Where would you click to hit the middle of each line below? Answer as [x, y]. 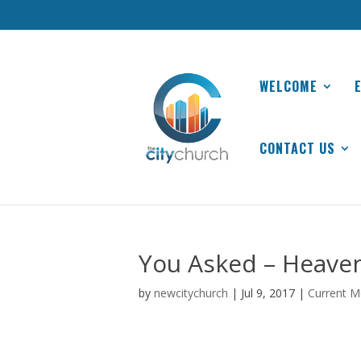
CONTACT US [297, 148]
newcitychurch [191, 293]
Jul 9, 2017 [268, 293]
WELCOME [288, 86]
